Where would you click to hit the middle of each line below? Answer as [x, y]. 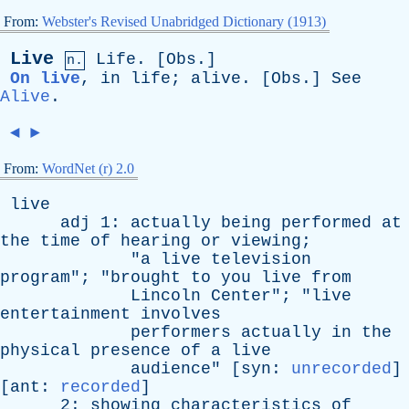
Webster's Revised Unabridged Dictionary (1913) [184, 21]
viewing [266, 241]
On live [45, 79]
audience [171, 369]
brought [146, 278]
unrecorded [341, 369]
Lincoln [166, 296]
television [261, 259]
